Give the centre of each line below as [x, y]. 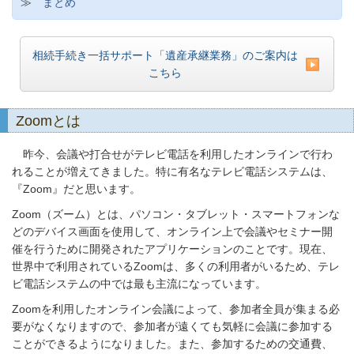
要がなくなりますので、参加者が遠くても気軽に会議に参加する [172, 326]
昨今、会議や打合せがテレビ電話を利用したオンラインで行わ [172, 154]
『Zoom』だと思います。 [76, 189]
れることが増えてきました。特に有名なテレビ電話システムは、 [172, 171]
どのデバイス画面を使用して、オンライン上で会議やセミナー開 [172, 232]
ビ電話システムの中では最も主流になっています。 [139, 284]
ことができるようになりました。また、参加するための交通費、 [172, 344]
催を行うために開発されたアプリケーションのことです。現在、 [172, 249]
